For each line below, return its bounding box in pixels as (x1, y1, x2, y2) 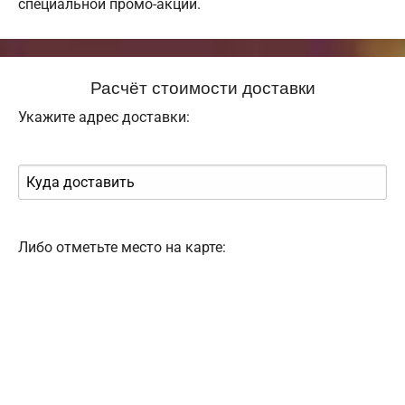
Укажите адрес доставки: (18, 108, 190, 127)
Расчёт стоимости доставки (89, 74, 316, 99)
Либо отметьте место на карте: (18, 239, 226, 257)
